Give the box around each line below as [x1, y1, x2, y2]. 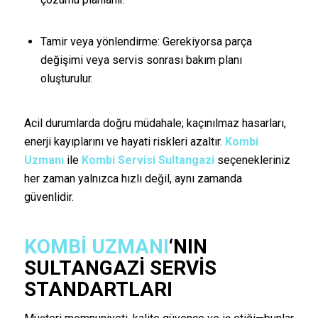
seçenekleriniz [214, 153, 290, 167]
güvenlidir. [23, 190, 74, 204]
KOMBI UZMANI [23, 234, 169, 258]
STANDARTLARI [23, 277, 172, 301]
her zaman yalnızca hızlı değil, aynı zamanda [23, 171, 242, 185]
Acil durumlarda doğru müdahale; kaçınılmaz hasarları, [23, 116, 286, 130]
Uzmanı [23, 153, 64, 167]
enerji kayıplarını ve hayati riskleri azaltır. [23, 134, 225, 148]
